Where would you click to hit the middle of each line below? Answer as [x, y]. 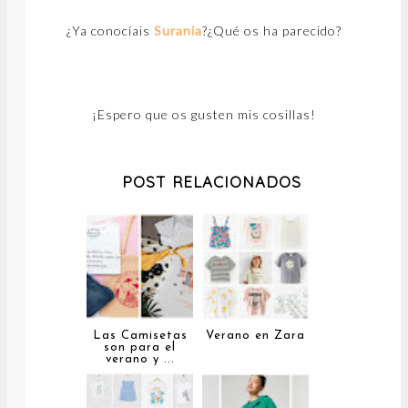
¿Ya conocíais [110, 31]
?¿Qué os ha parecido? [272, 31]
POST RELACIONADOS [212, 182]
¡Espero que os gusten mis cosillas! [204, 115]
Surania [178, 31]
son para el [140, 347]
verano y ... [140, 359]
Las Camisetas [140, 335]
